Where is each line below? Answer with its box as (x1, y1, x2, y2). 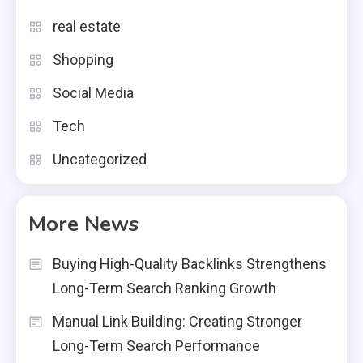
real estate (53, 18, 121, 36)
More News (28, 210, 139, 239)
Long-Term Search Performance (53, 337, 260, 355)
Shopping (53, 51, 113, 69)
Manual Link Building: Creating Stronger (53, 313, 302, 331)
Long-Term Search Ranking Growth (53, 280, 276, 297)
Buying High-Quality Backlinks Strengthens (53, 255, 327, 273)
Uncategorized (53, 151, 147, 169)
